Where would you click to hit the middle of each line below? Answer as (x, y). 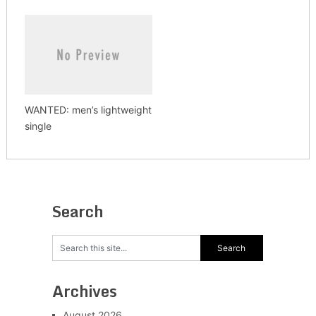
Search (78, 212)
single (38, 126)
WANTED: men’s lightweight (88, 110)
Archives (84, 291)
